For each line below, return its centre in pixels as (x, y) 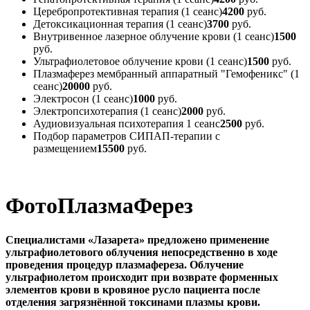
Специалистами (45, 239)
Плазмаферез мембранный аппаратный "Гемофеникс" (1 (166, 74)
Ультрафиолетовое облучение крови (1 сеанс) (140, 61)
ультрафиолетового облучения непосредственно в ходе (142, 252)
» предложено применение (204, 239)
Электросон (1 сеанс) (83, 99)
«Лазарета (113, 239)
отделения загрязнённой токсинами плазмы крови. (133, 302)
